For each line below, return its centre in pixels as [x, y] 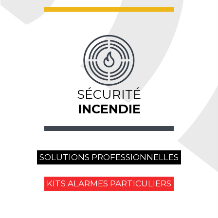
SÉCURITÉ [109, 94]
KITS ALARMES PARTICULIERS [109, 183]
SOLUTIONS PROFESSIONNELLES [109, 157]
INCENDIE [109, 109]
